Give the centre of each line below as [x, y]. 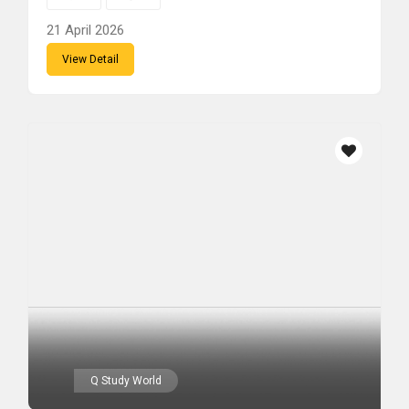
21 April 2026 [85, 30]
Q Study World [126, 381]
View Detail [90, 59]
